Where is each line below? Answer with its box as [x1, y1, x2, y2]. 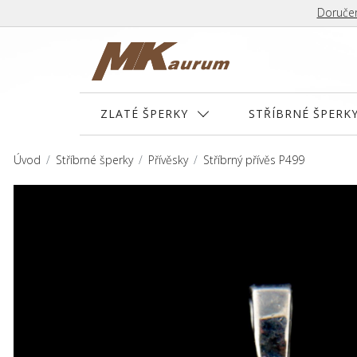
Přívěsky [148, 151, 188, 167]
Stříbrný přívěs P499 [203, 151, 304, 167]
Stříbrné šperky [56, 151, 133, 167]
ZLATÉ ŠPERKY [100, 105, 188, 121]
